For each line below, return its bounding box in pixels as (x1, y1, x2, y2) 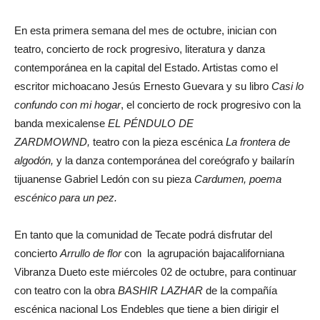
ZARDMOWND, (14, 136, 93, 149)
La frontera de (226, 136, 290, 149)
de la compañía (206, 284, 277, 297)
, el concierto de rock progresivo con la (121, 99, 301, 111)
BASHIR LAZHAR (118, 284, 206, 297)
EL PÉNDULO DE (108, 117, 194, 130)
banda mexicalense (14, 117, 108, 130)
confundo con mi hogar (14, 99, 121, 111)
